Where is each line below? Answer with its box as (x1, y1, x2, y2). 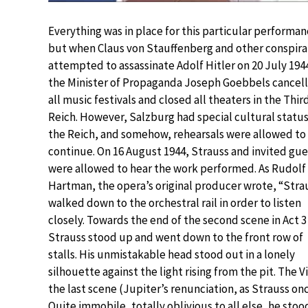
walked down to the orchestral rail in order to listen (48, 195, 301, 210)
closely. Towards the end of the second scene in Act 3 (48, 212, 307, 228)
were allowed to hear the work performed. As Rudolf (48, 160, 306, 176)
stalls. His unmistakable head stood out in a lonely (48, 246, 295, 262)
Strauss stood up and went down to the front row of (48, 229, 303, 245)
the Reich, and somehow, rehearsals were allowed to (48, 126, 306, 142)
